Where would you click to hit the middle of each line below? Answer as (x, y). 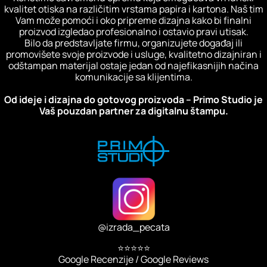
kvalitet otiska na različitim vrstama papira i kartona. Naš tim (133, 9)
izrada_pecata (138, 227)
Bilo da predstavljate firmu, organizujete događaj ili (133, 43)
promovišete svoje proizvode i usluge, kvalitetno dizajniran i (133, 55)
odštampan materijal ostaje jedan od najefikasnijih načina (133, 66)
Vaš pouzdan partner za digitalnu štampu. (133, 111)
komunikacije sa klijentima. (133, 77)
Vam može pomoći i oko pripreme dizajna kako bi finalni (133, 21)
